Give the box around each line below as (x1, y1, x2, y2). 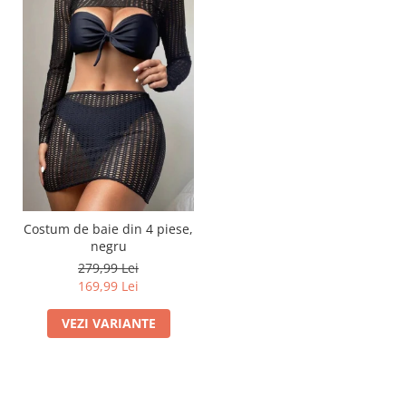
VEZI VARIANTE (61, 314, 156, 332)
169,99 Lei (78, 276, 139, 295)
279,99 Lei (78, 258, 139, 276)
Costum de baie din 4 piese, (24, 219, 193, 237)
